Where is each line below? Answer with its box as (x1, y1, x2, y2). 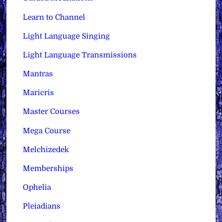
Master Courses (23, 107, 80, 116)
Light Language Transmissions (23, 50, 137, 59)
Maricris (23, 88, 55, 98)
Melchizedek (23, 145, 69, 154)
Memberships (23, 164, 74, 173)
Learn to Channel (23, 12, 86, 22)
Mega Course (23, 126, 71, 135)
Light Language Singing (23, 31, 111, 41)
